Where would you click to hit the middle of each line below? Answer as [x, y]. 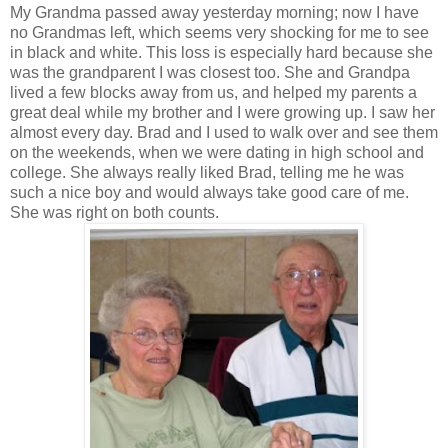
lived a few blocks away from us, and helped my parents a [213, 93]
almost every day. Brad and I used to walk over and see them [224, 133]
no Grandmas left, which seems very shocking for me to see [219, 33]
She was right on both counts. [114, 213]
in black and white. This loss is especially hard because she [221, 53]
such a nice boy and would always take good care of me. [209, 193]
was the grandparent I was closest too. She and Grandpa [210, 73]
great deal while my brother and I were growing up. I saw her [222, 113]
